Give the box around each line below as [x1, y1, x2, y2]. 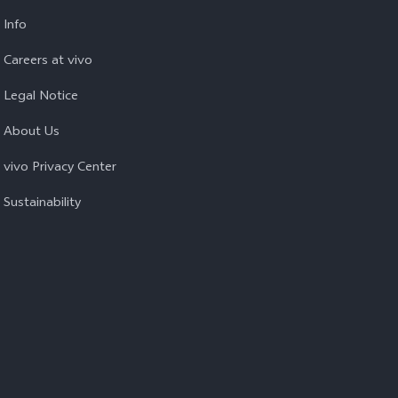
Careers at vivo [4, 51, 92, 73]
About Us [4, 122, 60, 144]
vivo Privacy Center [4, 157, 116, 179]
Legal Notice [4, 86, 78, 108]
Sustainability [4, 193, 81, 215]
